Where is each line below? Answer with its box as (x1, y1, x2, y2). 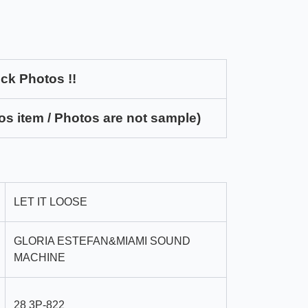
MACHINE (14, 252, 65, 263)
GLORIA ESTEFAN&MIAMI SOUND (14, 235, 190, 247)
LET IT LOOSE (14, 196, 90, 208)
